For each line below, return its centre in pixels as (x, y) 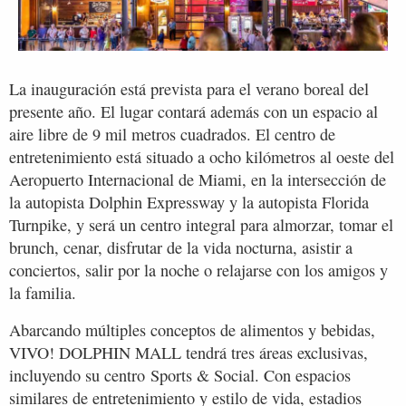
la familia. (43, 292)
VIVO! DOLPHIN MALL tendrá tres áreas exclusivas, (188, 352)
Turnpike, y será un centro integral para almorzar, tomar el (201, 224)
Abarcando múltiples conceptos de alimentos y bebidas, (192, 329)
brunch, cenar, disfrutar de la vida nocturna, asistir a (181, 247)
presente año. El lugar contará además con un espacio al (193, 111)
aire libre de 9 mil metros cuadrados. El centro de (172, 134)
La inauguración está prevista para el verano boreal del (189, 88)
